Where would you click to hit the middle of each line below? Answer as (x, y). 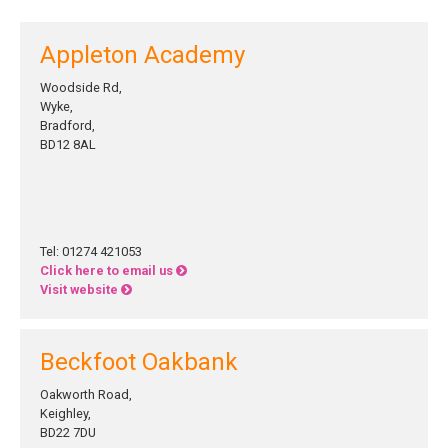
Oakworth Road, (86, 394)
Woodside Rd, (81, 87)
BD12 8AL (68, 144)
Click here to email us (108, 270)
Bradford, (67, 125)
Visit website (80, 289)
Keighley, (65, 413)
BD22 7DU (68, 432)
